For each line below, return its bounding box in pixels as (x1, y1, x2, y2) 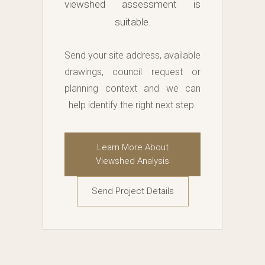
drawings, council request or (64, 66, 201, 78)
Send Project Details (91, 186, 174, 197)
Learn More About (96, 142, 169, 153)
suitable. (114, 16, 151, 28)
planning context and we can (64, 83, 201, 95)
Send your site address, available (64, 50, 201, 62)
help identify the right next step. (69, 99, 196, 111)
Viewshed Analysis (96, 156, 169, 167)
